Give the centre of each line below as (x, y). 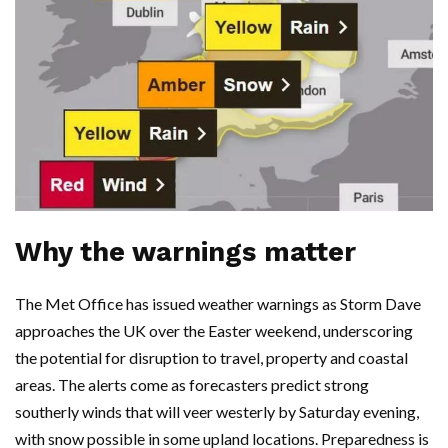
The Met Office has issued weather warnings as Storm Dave (218, 304)
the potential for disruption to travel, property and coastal (211, 358)
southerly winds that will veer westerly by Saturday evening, (217, 412)
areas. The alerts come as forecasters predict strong (192, 385)
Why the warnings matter (185, 252)
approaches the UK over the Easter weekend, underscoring (214, 331)
